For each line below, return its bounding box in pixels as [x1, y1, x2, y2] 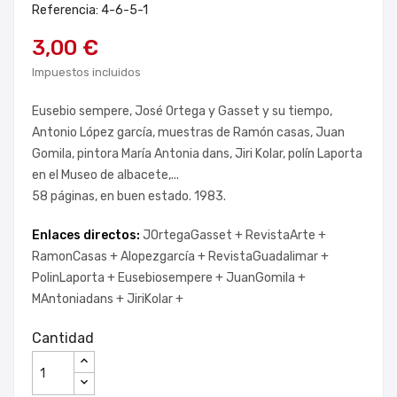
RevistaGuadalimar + [208, 249, 329, 264]
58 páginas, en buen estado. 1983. [32, 189, 226, 204]
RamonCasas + [32, 249, 121, 264]
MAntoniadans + [32, 292, 127, 307]
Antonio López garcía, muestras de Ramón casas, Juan [32, 125, 345, 140]
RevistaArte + [245, 228, 326, 243]
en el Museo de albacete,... [32, 167, 179, 183]
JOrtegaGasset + [143, 228, 245, 243]
